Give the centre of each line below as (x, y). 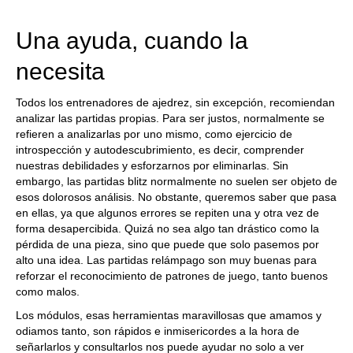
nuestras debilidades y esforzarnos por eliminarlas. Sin (152, 165)
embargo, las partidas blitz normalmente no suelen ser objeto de (176, 181)
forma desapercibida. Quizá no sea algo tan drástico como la (167, 229)
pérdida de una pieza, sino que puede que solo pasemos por (167, 244)
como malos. (48, 292)
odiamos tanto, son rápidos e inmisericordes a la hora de (158, 331)
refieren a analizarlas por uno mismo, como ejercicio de (154, 134)
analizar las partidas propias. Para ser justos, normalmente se (170, 118)
